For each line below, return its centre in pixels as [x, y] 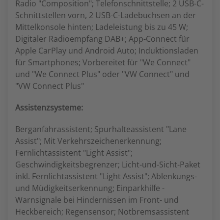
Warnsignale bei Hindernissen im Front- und [97, 200]
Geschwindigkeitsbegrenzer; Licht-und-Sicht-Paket [108, 165]
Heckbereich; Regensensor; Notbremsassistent [102, 212]
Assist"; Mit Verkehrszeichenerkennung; [88, 141]
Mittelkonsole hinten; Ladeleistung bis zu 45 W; [102, 27]
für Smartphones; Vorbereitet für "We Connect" [103, 62]
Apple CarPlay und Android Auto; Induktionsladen [107, 51]
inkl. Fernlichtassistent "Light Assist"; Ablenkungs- [106, 176]
